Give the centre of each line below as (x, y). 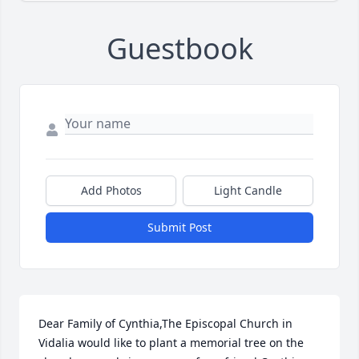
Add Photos (111, 191)
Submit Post (179, 228)
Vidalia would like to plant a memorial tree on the (171, 343)
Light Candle (248, 191)
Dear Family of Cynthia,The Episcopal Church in (165, 324)
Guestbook (179, 49)
